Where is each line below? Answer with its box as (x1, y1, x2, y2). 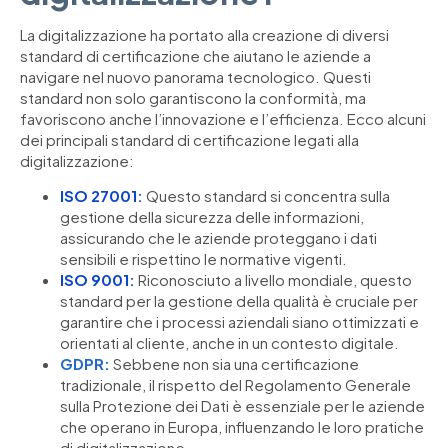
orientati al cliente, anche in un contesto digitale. (60, 332, 399, 352)
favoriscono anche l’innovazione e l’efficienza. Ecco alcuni (20, 108, 426, 128)
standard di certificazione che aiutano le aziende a (20, 45, 371, 65)
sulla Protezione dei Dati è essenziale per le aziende (60, 395, 425, 415)
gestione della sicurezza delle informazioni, (60, 206, 364, 226)
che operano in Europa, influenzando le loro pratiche (60, 416, 424, 436)
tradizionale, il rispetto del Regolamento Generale (60, 374, 411, 394)
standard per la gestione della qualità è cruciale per (60, 290, 418, 310)
